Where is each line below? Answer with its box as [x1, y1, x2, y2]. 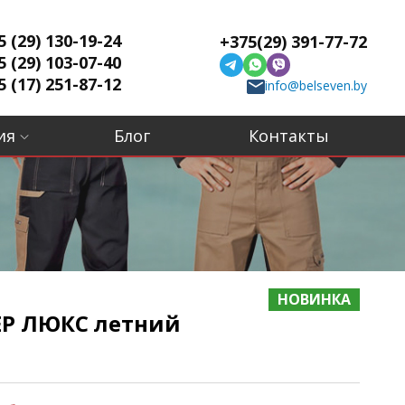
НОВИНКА [278, 289, 351, 309]
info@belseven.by [264, 77, 367, 94]
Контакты [249, 125, 330, 146]
